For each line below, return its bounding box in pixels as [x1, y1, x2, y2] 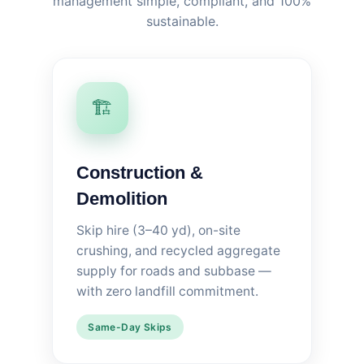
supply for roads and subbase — [76, 262, 271, 279]
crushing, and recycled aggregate [76, 242, 280, 258]
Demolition [76, 188, 167, 209]
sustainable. [145, 12, 219, 29]
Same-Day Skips [88, 320, 172, 333]
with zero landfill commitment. [76, 283, 258, 299]
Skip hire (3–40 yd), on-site [76, 222, 240, 238]
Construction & [76, 162, 203, 183]
